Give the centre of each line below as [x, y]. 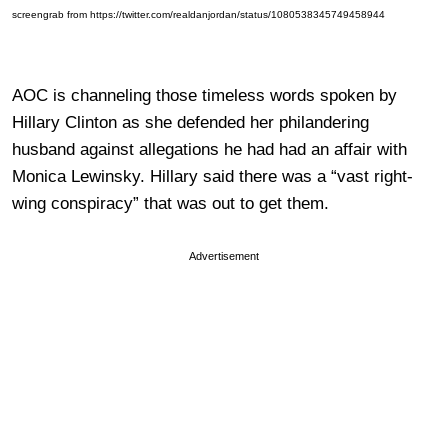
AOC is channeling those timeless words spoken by [204, 96]
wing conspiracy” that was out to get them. [170, 204]
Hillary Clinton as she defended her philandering [190, 123]
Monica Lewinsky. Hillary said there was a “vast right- [212, 177]
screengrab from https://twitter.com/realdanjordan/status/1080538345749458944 [198, 15]
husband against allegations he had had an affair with [209, 150]
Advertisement [224, 256]
